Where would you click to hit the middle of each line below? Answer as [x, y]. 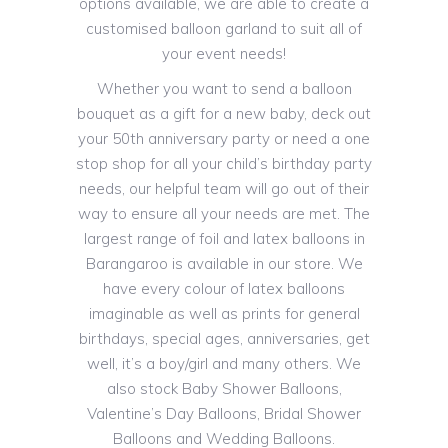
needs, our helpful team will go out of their [224, 189]
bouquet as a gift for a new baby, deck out [224, 114]
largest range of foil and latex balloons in [224, 239]
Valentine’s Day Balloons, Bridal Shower [224, 414]
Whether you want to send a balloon [224, 89]
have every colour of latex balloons [224, 289]
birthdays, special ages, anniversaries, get [224, 339]
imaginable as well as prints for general [224, 314]
